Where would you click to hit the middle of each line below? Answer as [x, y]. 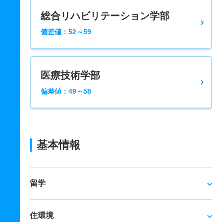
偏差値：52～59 [66, 32]
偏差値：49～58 [66, 91]
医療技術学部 [70, 76]
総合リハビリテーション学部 [105, 16]
